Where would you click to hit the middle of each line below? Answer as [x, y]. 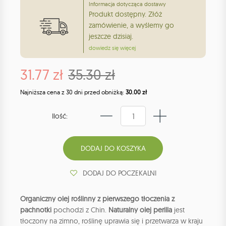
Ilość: [60, 116]
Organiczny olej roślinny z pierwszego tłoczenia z [97, 199]
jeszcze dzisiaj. [111, 37]
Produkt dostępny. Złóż [125, 14]
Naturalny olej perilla [140, 210]
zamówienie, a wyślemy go [131, 25]
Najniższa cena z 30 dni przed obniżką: [73, 92]
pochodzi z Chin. [80, 210]
